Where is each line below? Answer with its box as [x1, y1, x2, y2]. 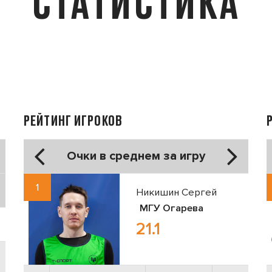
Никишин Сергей [136, 185, 217, 199]
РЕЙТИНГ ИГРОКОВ [24, 112, 123, 128]
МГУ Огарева [139, 202, 203, 215]
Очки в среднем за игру [67, 148, 205, 163]
